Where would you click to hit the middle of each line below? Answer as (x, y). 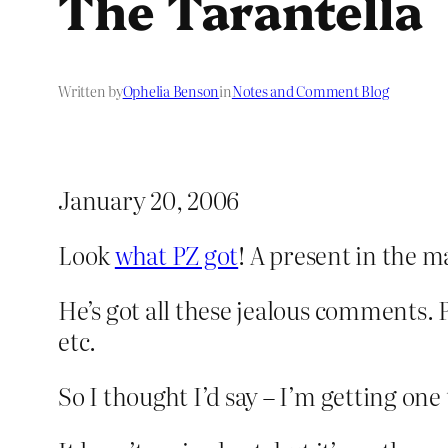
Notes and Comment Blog (310, 91)
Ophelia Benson (171, 91)
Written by (90, 91)
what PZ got (176, 255)
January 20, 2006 (149, 200)
